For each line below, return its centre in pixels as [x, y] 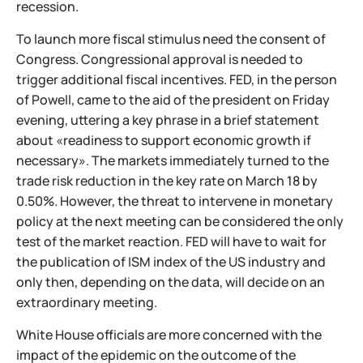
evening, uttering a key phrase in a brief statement [168, 120]
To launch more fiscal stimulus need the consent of [171, 39]
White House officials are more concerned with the [169, 335]
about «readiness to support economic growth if [164, 140]
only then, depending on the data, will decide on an [171, 282]
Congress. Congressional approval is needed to [160, 59]
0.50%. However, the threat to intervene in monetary [175, 201]
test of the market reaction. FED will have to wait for [171, 241]
